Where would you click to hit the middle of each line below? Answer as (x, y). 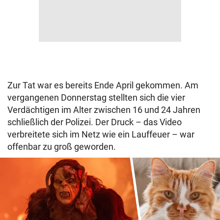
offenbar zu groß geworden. (62, 147)
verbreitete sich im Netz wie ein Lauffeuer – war (101, 135)
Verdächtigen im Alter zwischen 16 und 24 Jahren (104, 110)
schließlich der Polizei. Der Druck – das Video (95, 122)
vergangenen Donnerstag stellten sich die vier (96, 98)
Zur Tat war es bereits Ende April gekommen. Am (103, 85)
